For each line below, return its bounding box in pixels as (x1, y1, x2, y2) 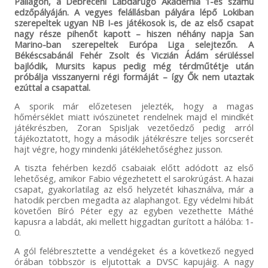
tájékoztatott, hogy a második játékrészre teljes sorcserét (14, 132, 254, 144)
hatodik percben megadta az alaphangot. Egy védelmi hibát (14, 193, 254, 206)
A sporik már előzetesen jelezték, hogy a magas (14, 99, 254, 112)
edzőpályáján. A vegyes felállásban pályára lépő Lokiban (14, 5, 254, 18)
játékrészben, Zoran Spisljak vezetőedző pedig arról (14, 121, 254, 133)
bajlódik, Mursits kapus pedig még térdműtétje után (14, 59, 254, 72)
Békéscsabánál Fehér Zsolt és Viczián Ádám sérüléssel (14, 48, 254, 61)
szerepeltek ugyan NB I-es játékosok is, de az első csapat (14, 16, 254, 29)
